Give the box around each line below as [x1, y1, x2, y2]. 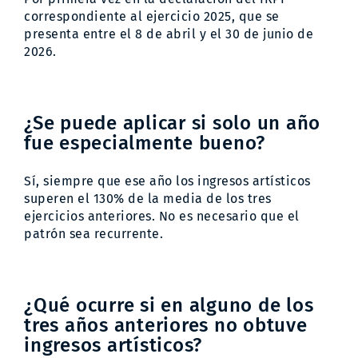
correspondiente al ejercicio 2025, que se [24, 8, 280, 24]
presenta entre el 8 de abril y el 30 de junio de [24, 26, 313, 42]
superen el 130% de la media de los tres [24, 190, 272, 206]
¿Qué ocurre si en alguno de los [24, 293, 314, 316]
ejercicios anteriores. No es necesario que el [24, 208, 300, 224]
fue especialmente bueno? [24, 131, 265, 154]
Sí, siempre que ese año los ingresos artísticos [24, 173, 311, 189]
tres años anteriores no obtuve [24, 313, 308, 336]
